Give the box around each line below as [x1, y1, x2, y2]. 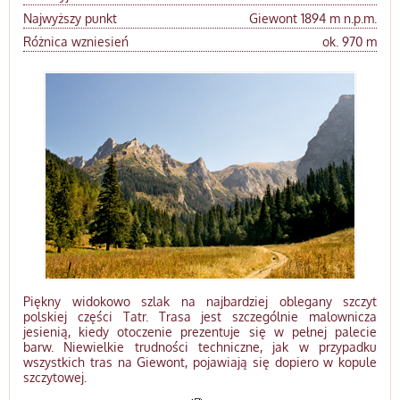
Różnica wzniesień [23, 34, 129, 49]
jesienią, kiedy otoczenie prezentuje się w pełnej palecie [23, 324, 377, 339]
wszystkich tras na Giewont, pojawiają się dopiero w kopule [23, 354, 377, 370]
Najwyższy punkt [23, 11, 117, 26]
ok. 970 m [321, 34, 377, 49]
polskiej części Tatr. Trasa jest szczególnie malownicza [23, 309, 377, 324]
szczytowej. [23, 370, 87, 385]
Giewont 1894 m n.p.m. [248, 11, 377, 26]
